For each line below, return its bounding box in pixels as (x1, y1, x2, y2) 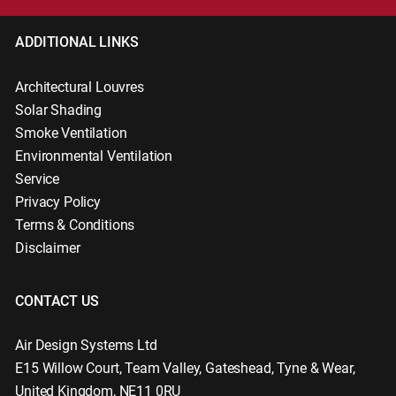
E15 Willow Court (15, 360, 119, 377)
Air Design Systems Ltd (15, 337, 157, 354)
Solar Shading (15, 101, 103, 118)
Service (15, 170, 60, 187)
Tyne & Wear (277, 360, 353, 377)
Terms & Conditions (15, 216, 135, 233)
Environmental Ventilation (15, 147, 173, 164)
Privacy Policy (15, 193, 101, 210)
